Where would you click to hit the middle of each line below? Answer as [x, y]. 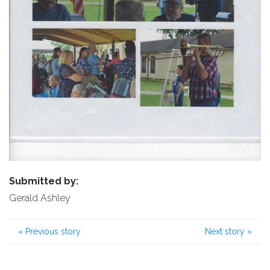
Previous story [52, 232]
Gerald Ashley [40, 198]
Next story [226, 232]
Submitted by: [44, 181]
